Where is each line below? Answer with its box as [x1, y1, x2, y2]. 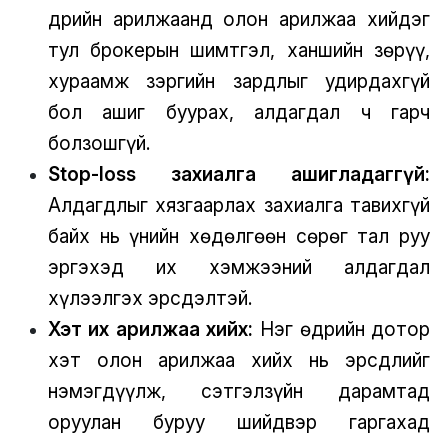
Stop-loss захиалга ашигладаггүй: [47, 161, 431, 186]
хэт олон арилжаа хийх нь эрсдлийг [47, 347, 431, 372]
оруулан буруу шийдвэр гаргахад [47, 409, 431, 434]
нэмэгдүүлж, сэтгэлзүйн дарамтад [47, 378, 431, 403]
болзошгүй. [47, 130, 150, 155]
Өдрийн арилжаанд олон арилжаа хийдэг [47, 6, 431, 31]
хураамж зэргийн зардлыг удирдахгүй [47, 68, 431, 93]
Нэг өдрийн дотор [253, 316, 431, 341]
